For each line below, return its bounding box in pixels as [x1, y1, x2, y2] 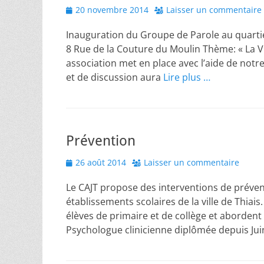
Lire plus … [163, 71, 210, 84]
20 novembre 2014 [75, 4, 148, 15]
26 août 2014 [75, 157, 126, 168]
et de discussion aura [66, 71, 163, 84]
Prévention [66, 133, 136, 149]
